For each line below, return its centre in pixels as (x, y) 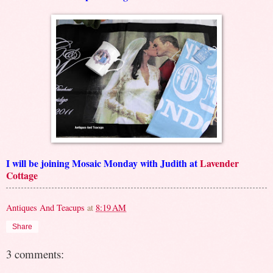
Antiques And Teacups (45, 208)
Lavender (219, 163)
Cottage (22, 175)
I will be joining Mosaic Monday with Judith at (103, 163)
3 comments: (35, 253)
